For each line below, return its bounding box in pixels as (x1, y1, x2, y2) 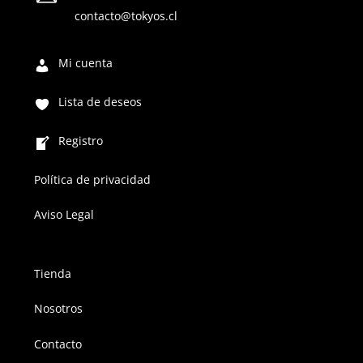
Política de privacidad (33, 171, 151, 187)
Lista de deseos (58, 93, 142, 109)
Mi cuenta (58, 54, 113, 70)
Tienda (33, 266, 71, 282)
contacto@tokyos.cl (74, 7, 177, 23)
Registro (58, 132, 103, 148)
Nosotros (33, 301, 83, 317)
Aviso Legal (33, 206, 94, 222)
